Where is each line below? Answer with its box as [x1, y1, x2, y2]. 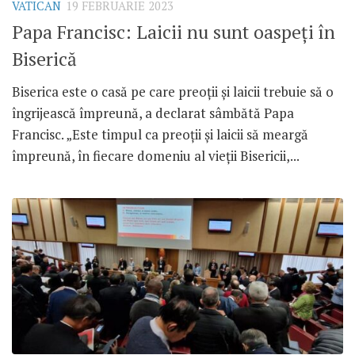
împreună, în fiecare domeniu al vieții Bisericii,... [12, 147, 300, 166]
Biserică [12, 47, 77, 72]
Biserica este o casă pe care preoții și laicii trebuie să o [12, 82, 334, 101]
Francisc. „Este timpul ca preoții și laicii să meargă [12, 125, 308, 144]
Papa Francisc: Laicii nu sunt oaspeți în [12, 20, 335, 45]
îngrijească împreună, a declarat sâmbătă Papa [12, 104, 294, 123]
